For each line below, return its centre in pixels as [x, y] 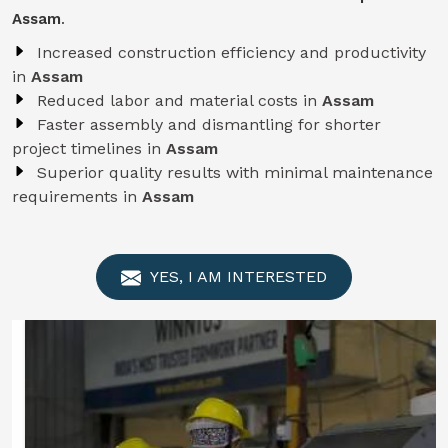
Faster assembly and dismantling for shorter [209, 124]
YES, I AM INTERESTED [236, 276]
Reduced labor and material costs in [179, 100]
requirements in [77, 196]
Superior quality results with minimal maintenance [235, 172]
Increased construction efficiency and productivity [231, 52]
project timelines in [89, 148]
